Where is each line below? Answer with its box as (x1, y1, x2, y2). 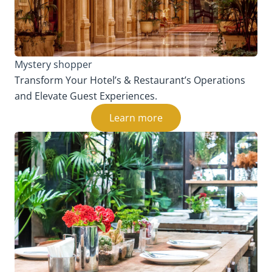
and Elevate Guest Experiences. (15, 89, 157, 103)
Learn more (109, 110, 163, 124)
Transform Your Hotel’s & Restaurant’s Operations (15, 73, 245, 87)
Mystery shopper (15, 57, 92, 71)
